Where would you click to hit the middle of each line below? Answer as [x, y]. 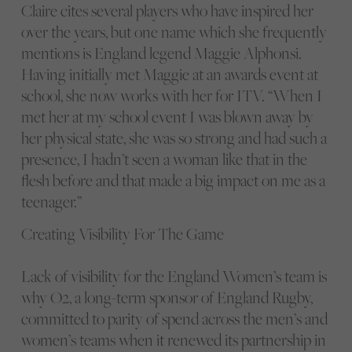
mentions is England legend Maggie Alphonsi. [161, 53]
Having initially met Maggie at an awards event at [169, 74]
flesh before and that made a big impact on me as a [173, 180]
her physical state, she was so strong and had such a [174, 137]
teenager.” [51, 201]
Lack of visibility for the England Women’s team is [174, 276]
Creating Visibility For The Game [122, 234]
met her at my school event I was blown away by [167, 116]
